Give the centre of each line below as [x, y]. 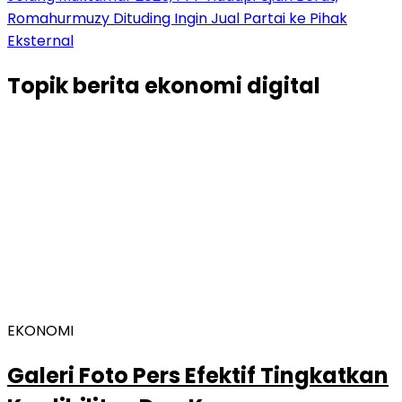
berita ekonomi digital [197, 85]
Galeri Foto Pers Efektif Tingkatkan [198, 375]
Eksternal [40, 41]
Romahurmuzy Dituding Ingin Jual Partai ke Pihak [177, 18]
